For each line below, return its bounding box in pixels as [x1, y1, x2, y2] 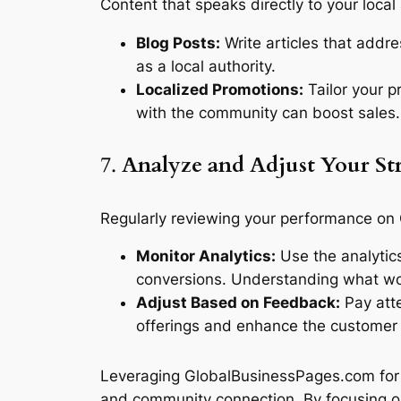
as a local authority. [136, 56, 276, 75]
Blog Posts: [136, 33, 220, 52]
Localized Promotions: [136, 80, 303, 98]
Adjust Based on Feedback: [136, 294, 340, 312]
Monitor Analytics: [136, 247, 276, 266]
